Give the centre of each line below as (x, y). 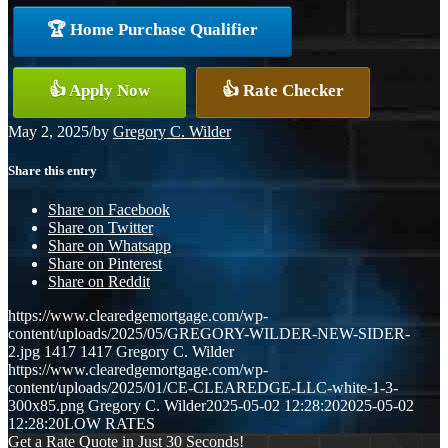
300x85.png (46, 406)
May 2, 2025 (48, 131)
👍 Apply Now (99, 90)
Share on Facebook (109, 210)
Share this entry (52, 170)
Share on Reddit (99, 282)
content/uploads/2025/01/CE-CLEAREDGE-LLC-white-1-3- (203, 388)
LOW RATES (109, 424)
